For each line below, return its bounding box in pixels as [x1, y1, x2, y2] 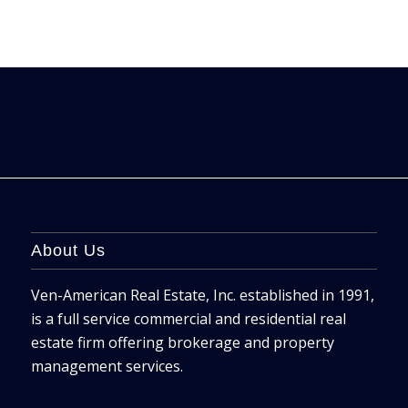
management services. [30, 356, 183, 377]
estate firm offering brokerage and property [30, 332, 334, 353]
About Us [30, 241, 106, 260]
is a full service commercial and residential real [30, 309, 346, 330]
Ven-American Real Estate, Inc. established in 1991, [30, 285, 374, 306]
